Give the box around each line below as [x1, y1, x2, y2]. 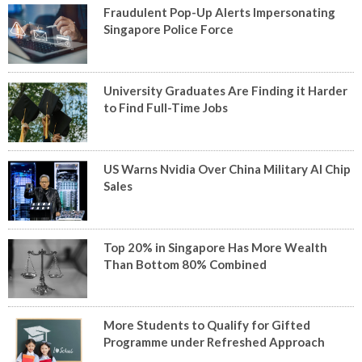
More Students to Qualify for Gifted [103, 318, 311, 333]
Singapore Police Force [103, 22, 234, 37]
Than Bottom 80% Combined [103, 256, 267, 271]
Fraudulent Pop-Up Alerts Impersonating [103, 5, 336, 20]
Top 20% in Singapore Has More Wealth [103, 239, 328, 255]
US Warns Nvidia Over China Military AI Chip [103, 161, 351, 176]
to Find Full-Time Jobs [103, 99, 229, 115]
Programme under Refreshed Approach [103, 335, 326, 350]
